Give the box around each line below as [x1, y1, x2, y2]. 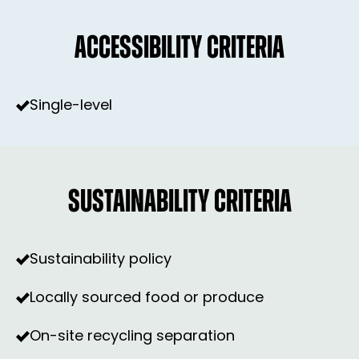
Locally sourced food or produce [30, 291, 264, 307]
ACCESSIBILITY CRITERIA [75, 34, 284, 67]
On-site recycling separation [30, 329, 236, 345]
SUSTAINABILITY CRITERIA [67, 188, 292, 220]
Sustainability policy [30, 252, 172, 268]
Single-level [30, 99, 113, 115]
